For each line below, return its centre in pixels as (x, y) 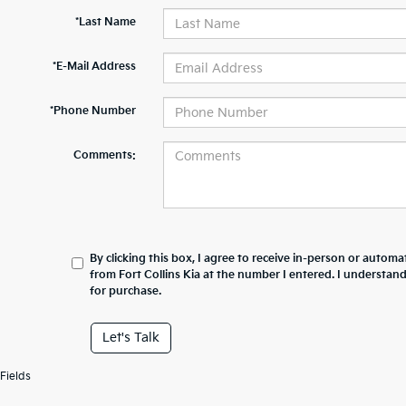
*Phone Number (92, 111)
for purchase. (126, 291)
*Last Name (105, 22)
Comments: (104, 155)
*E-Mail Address (94, 67)
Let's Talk (130, 338)
